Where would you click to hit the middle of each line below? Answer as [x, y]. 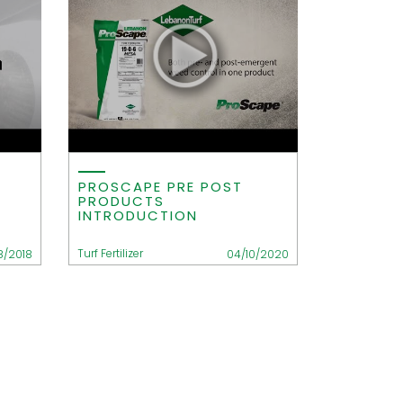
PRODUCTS [121, 201]
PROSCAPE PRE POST [161, 187]
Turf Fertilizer [110, 253]
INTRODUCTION [138, 215]
